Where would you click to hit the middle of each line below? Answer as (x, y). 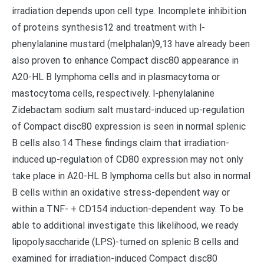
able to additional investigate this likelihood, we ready (125, 225)
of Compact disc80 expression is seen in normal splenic (129, 126)
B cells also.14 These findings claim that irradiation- (121, 143)
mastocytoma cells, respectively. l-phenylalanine (113, 93)
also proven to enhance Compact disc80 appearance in (125, 60)
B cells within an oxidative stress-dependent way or (121, 192)
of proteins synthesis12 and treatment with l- (108, 27)
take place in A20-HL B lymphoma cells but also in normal (131, 176)
